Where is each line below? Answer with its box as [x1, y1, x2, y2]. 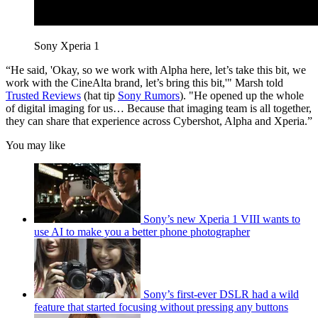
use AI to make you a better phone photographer [34, 225, 250, 238]
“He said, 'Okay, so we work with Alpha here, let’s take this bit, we [6, 63, 306, 76]
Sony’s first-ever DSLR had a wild [143, 287, 299, 300]
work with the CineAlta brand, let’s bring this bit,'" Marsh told [6, 76, 283, 89]
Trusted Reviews [6, 89, 81, 102]
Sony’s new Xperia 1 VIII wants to [143, 212, 300, 225]
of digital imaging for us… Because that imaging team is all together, [6, 102, 312, 114]
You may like [6, 138, 65, 151]
